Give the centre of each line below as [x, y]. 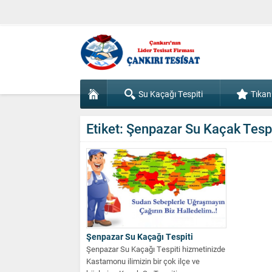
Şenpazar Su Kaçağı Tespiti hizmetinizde [156, 249]
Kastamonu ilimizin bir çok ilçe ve [143, 261]
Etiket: [106, 128]
